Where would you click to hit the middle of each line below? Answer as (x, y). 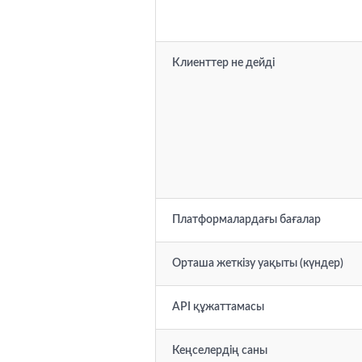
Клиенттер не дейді (223, 63)
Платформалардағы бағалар (246, 220)
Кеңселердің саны (220, 351)
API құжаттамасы (218, 307)
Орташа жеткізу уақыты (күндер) (258, 263)
